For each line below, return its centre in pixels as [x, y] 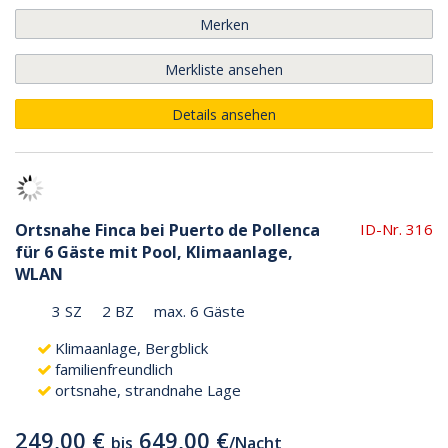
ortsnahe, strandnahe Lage [148, 389]
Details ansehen [224, 114]
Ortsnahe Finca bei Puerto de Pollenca [167, 229]
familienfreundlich [114, 368]
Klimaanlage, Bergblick [131, 347]
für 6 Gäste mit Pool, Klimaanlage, [154, 251]
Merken [224, 24]
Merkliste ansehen [224, 69]
